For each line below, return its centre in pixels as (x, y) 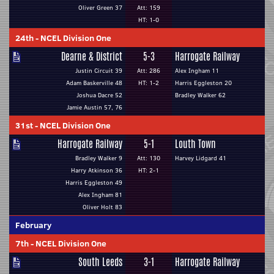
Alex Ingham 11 (197, 71)
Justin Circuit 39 (99, 71)
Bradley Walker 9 (99, 158)
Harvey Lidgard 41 (201, 158)
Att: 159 (149, 8)
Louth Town (195, 144)
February (33, 225)
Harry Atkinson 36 (97, 170)
